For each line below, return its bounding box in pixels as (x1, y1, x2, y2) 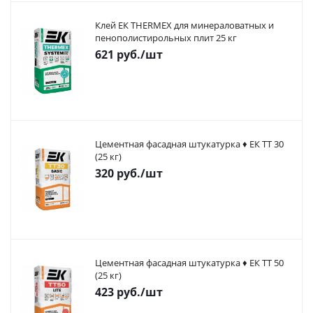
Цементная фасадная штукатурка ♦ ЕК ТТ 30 (95, 138, 284, 150)
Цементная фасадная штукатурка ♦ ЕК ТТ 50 (95, 256, 284, 269)
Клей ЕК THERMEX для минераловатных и (95, 19, 274, 31)
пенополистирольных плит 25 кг (95, 31, 237, 44)
